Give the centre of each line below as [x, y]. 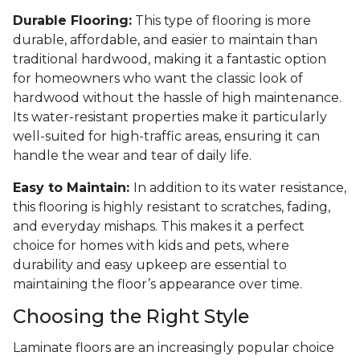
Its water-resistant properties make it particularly [170, 117]
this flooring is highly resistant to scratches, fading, [172, 207]
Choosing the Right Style [131, 317]
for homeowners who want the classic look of [158, 79]
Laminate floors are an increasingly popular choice [174, 348]
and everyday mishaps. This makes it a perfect [159, 227]
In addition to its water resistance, [240, 188]
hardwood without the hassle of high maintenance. [177, 98]
